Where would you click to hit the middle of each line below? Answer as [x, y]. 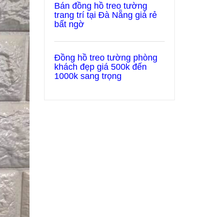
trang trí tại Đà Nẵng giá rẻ [106, 15]
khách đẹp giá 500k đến [101, 67]
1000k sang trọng [88, 76]
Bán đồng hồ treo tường [101, 6]
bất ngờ [69, 24]
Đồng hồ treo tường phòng [106, 58]
